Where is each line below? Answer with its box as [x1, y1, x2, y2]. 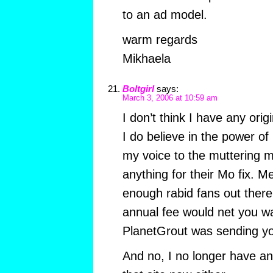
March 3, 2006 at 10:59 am [122, 94, 218, 103]
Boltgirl [122, 83, 154, 94]
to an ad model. [122, 8, 207, 22]
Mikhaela [122, 52, 171, 66]
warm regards [122, 33, 197, 47]
